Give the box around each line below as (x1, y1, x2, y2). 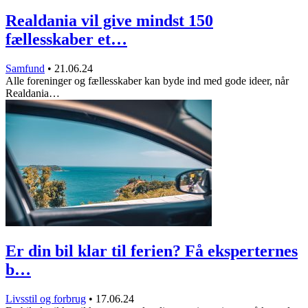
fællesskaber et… (5, 30, 127, 48)
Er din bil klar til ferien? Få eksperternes (5, 242, 298, 261)
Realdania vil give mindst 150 (5, 11, 213, 30)
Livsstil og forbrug (5, 293, 86, 305)
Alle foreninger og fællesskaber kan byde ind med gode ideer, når (5, 74, 289, 87)
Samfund (5, 62, 45, 74)
